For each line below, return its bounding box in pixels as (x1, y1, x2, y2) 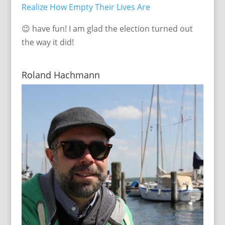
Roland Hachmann (21, 69, 100, 81)
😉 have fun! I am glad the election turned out (21, 23, 193, 35)
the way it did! (21, 37, 74, 48)
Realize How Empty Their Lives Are (21, 2, 150, 13)
